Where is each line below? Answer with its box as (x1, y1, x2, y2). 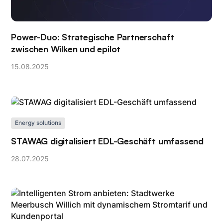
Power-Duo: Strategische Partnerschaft (11, 31, 175, 43)
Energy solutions (15, 119, 62, 127)
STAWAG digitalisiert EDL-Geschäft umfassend (11, 135, 204, 146)
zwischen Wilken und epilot (11, 43, 121, 55)
